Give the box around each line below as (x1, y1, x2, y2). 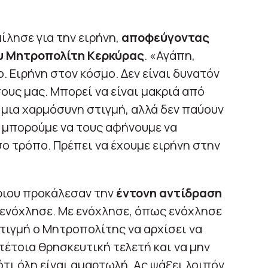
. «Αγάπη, (144, 47, 195, 63)
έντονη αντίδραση (115, 184, 222, 201)
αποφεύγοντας (121, 29, 209, 45)
